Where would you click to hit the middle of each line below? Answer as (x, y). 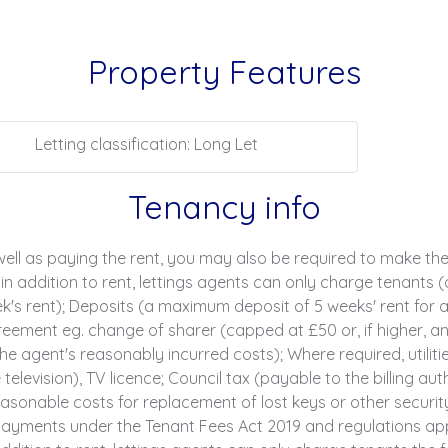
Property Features (224, 72)
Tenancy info (224, 207)
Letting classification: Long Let (146, 144)
